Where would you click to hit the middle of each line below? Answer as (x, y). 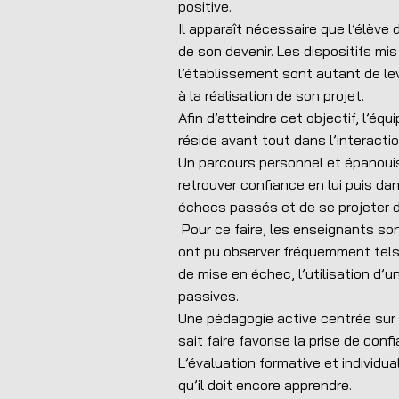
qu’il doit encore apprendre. (265, 385)
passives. (208, 296)
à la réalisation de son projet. (271, 95)
